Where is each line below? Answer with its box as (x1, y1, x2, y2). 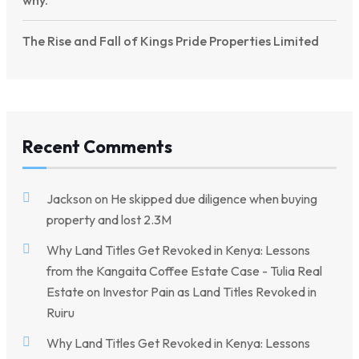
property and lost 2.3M (46, 211, 171, 228)
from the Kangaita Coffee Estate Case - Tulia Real (46, 262, 322, 279)
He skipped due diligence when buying (111, 190, 317, 207)
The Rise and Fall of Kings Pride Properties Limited (22, 33, 319, 50)
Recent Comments (22, 135, 172, 158)
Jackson (46, 190, 92, 207)
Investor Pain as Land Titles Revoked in (103, 283, 317, 300)
